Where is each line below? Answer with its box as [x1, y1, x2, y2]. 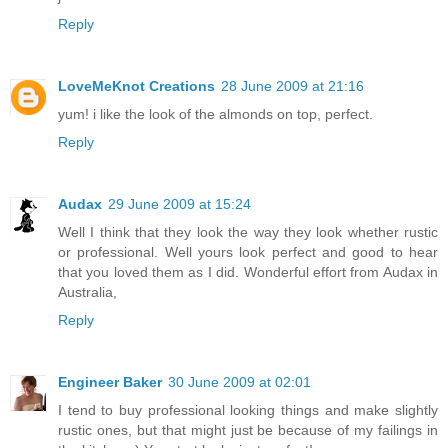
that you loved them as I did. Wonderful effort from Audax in [58, 264, 438, 281]
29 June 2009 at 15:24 [108, 196, 251, 213]
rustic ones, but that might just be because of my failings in [58, 422, 438, 439]
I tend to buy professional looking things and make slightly [58, 402, 438, 419]
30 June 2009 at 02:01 [168, 374, 311, 391]
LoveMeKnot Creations [58, 78, 215, 95]
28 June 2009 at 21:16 [221, 78, 364, 95]
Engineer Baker [58, 374, 162, 391]
